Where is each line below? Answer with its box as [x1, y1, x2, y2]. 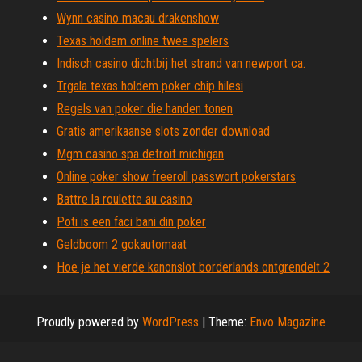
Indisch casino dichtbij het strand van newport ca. [57, 56, 305, 71]
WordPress [142, 314, 199, 330]
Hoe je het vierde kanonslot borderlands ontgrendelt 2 [57, 259, 330, 275]
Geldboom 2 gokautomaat [57, 237, 187, 252]
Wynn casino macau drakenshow [57, 11, 219, 26]
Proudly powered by [36, 314, 142, 330]
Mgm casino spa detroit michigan [57, 146, 224, 162]
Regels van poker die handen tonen [57, 101, 233, 116]
